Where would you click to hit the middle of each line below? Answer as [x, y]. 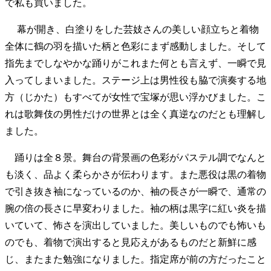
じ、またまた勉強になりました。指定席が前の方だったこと [135, 259]
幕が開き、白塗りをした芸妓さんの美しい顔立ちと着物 [132, 29]
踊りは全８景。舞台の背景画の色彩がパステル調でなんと [135, 157]
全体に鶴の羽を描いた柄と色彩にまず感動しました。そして [135, 46]
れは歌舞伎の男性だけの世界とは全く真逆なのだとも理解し [135, 114]
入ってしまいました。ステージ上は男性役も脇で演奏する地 [135, 80]
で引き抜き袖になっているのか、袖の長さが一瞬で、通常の [135, 191]
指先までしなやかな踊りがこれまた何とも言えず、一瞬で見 [135, 63]
